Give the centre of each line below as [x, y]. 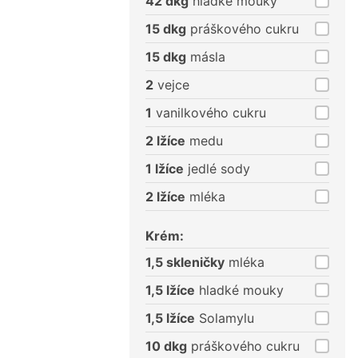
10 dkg [166, 346]
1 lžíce [165, 169]
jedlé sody [217, 169]
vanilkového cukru [209, 113]
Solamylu [225, 318]
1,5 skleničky [185, 263]
